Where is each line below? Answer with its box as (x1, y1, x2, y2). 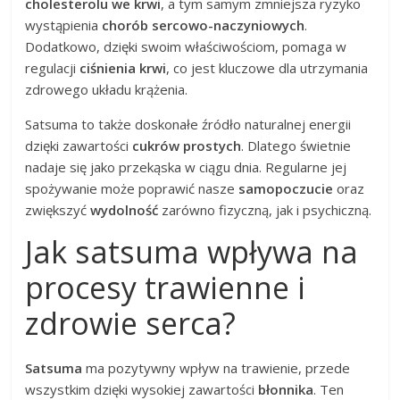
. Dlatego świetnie (241, 137, 352, 155)
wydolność (90, 201, 159, 220)
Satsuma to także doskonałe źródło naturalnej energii (25, 115, 352, 134)
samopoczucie (238, 179, 334, 198)
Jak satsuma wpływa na (25, 231, 359, 273)
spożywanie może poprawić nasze (25, 179, 239, 198)
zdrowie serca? (25, 303, 237, 345)
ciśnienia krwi (79, 59, 167, 78)
